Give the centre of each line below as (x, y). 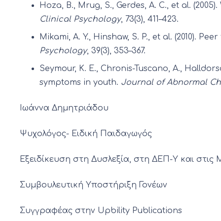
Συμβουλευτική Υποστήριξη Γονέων (93, 185)
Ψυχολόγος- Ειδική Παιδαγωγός (86, 134)
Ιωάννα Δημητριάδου (64, 108)
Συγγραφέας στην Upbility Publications (101, 211)
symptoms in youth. (80, 83)
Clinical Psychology (80, 19)
